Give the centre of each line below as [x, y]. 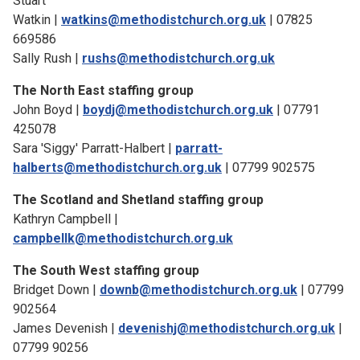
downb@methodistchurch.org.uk [198, 290]
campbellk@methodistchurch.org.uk [123, 238]
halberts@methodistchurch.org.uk [117, 168]
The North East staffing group [103, 90]
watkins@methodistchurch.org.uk [164, 20]
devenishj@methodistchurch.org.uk [227, 328]
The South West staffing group [106, 270]
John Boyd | [48, 110]
